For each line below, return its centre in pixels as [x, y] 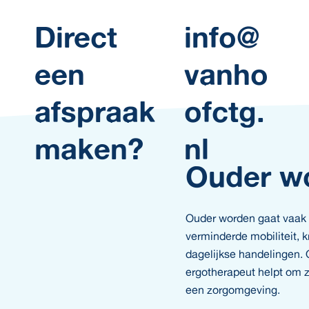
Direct [76, 37]
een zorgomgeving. [232, 289]
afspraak [95, 111]
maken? [89, 149]
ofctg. [225, 111]
